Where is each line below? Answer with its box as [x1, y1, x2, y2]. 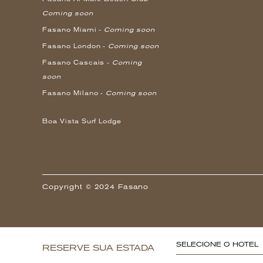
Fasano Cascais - [42, 59, 113, 66]
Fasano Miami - [42, 26, 104, 33]
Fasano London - [42, 42, 109, 49]
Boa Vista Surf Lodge [42, 117, 122, 124]
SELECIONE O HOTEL [176, 241, 258, 248]
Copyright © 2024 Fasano [42, 183, 149, 191]
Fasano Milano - [42, 89, 106, 96]
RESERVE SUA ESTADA [42, 243, 154, 252]
